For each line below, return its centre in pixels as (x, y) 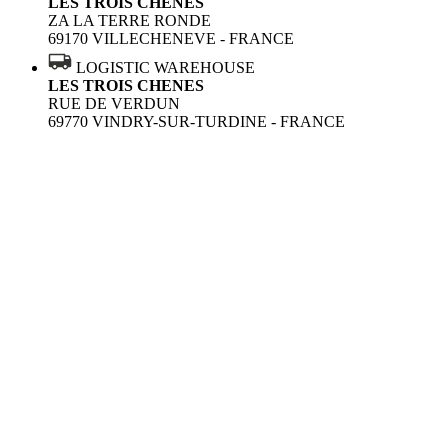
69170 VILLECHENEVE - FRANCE (171, 39)
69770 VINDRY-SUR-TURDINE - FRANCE (196, 122)
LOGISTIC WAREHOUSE (165, 68)
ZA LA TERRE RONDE (129, 21)
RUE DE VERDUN (114, 104)
